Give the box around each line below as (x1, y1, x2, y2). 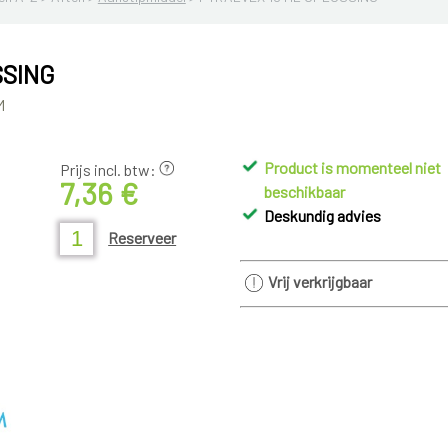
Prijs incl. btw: (60, 160, 160, 180)
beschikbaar (264, 182, 346, 202)
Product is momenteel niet (264, 158, 442, 178)
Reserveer (108, 228, 177, 248)
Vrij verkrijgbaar (267, 272, 372, 292)
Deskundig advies (264, 206, 382, 226)
